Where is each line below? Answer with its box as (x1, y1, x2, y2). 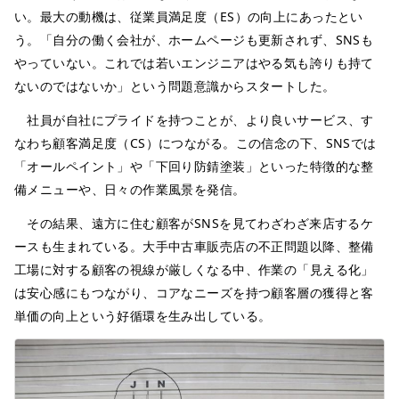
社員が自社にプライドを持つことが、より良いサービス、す (14, 110, 374, 128)
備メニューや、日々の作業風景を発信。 (14, 180, 246, 198)
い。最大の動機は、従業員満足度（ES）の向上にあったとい (14, 7, 363, 25)
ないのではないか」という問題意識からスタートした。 (14, 77, 336, 94)
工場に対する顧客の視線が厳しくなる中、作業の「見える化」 (14, 260, 374, 278)
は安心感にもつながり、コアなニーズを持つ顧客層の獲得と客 (14, 283, 374, 301)
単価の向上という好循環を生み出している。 (14, 306, 272, 324)
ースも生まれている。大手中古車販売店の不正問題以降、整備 (14, 237, 374, 255)
